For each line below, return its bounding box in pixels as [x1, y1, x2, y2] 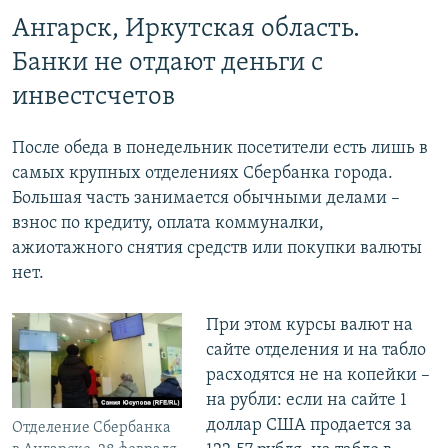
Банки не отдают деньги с [12, 50, 323, 78]
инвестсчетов [12, 84, 175, 112]
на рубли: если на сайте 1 [205, 390, 407, 410]
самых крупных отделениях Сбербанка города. [12, 163, 393, 183]
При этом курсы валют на [205, 315, 413, 335]
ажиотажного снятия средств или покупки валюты [12, 238, 422, 258]
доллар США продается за [205, 415, 412, 435]
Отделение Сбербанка [12, 420, 171, 437]
